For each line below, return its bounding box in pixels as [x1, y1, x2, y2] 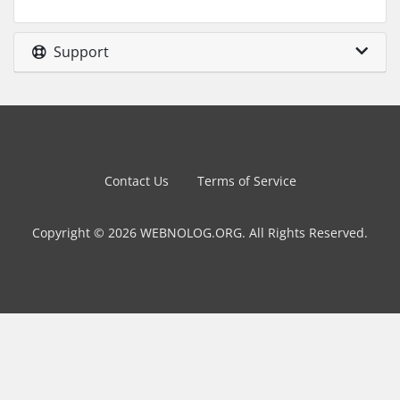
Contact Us [104, 172, 169, 189]
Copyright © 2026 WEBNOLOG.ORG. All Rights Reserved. [32, 224, 368, 241]
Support [46, 42, 109, 62]
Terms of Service [196, 172, 296, 189]
